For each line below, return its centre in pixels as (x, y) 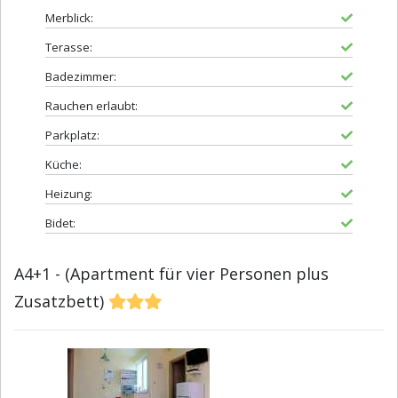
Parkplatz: (72, 135)
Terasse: (69, 48)
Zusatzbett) (61, 302)
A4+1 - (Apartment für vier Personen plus (171, 274)
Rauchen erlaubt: (92, 106)
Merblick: (69, 18)
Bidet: (60, 223)
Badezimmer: (81, 77)
